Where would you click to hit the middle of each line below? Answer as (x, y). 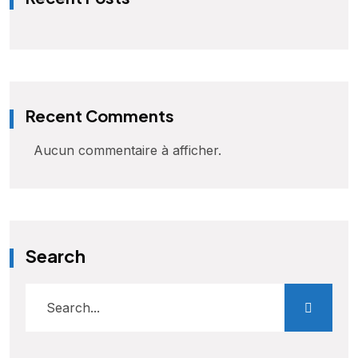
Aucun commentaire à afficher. (127, 151)
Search (56, 255)
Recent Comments (100, 116)
